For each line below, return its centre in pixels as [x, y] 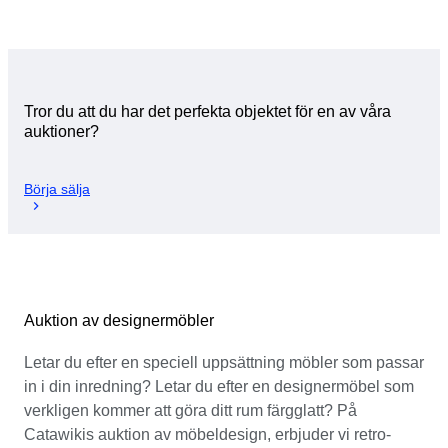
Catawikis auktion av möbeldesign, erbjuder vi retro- [207, 434]
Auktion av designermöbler [119, 320]
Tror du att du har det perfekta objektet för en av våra [207, 112]
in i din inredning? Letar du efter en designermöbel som [219, 386]
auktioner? [61, 132]
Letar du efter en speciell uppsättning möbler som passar [224, 362]
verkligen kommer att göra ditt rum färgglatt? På [190, 410]
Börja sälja [57, 188]
